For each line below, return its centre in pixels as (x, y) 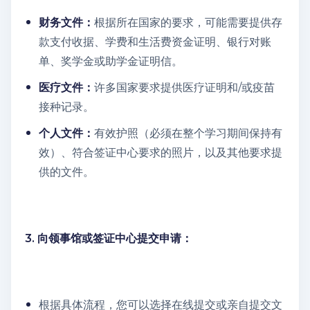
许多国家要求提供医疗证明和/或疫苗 (184, 87)
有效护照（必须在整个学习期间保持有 (188, 133)
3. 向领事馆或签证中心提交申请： (109, 238)
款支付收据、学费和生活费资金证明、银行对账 (155, 42)
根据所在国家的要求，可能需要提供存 (188, 22)
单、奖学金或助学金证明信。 (111, 61)
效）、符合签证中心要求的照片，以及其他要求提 (161, 152)
